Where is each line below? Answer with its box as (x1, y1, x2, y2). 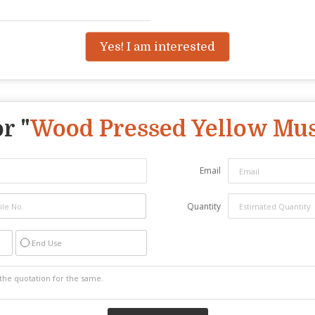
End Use (32, 238, 62, 249)
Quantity (187, 200, 221, 213)
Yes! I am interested (100, 40, 215, 54)
